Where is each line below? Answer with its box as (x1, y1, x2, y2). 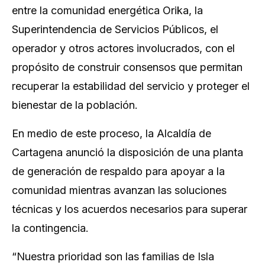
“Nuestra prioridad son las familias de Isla (12, 250, 214, 263)
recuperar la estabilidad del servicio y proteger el (12, 80, 250, 92)
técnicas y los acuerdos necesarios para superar (12, 203, 247, 215)
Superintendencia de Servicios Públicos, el (12, 23, 218, 35)
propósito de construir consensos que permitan (12, 61, 243, 73)
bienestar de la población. (12, 99, 138, 111)
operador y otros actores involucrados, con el (12, 42, 235, 54)
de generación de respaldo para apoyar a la (12, 165, 225, 177)
